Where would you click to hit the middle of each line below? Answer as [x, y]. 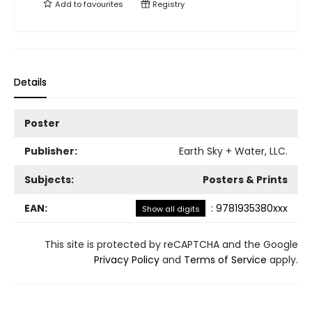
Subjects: [49, 180]
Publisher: [51, 151]
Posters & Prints [245, 180]
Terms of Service [225, 260]
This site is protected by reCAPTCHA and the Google [171, 244]
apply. [282, 260]
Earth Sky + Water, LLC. [233, 151]
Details [30, 82]
